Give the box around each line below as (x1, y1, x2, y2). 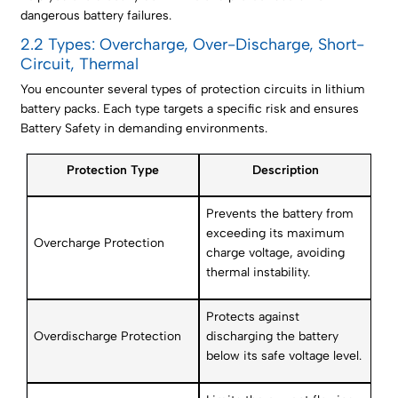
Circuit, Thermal (20, 54, 139, 75)
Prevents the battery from (206, 206, 354, 222)
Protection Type (67, 163, 160, 179)
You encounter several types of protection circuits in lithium (20, 82, 366, 98)
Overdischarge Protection (34, 329, 182, 345)
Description (251, 163, 319, 179)
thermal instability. (206, 265, 311, 281)
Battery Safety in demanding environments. (20, 121, 268, 137)
